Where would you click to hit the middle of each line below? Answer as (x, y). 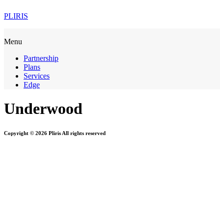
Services (37, 76)
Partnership (41, 58)
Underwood (43, 109)
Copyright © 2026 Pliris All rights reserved (55, 133)
